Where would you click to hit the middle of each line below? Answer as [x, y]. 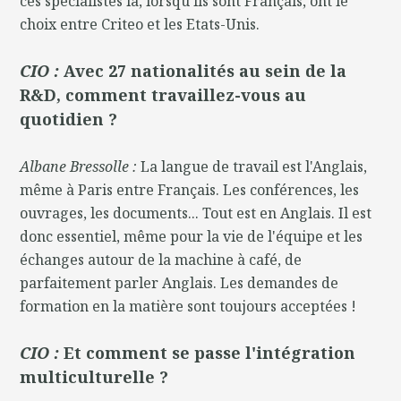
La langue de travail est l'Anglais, [254, 166]
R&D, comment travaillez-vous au [163, 94]
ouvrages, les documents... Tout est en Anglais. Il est [196, 213]
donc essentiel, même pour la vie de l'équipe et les [192, 236]
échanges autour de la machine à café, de [161, 259]
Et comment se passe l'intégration [210, 352]
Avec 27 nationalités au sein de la [205, 70]
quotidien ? [69, 119]
